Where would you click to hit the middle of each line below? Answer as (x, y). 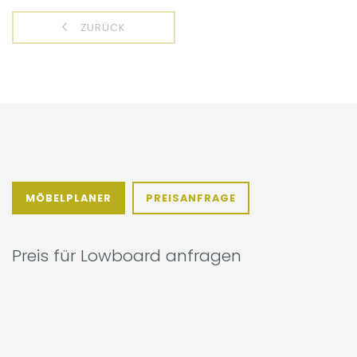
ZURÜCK (102, 27)
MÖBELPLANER (69, 198)
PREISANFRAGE (191, 198)
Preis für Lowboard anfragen (127, 255)
